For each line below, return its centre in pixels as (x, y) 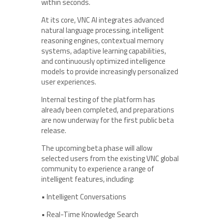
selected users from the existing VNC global (110, 158)
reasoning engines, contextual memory (102, 40)
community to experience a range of (98, 168)
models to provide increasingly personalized (110, 71)
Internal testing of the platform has (98, 99)
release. (54, 130)
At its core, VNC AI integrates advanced (103, 20)
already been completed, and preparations (108, 110)
